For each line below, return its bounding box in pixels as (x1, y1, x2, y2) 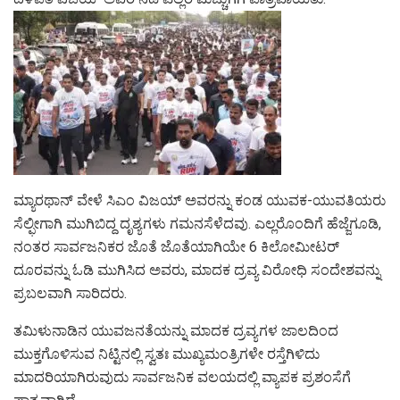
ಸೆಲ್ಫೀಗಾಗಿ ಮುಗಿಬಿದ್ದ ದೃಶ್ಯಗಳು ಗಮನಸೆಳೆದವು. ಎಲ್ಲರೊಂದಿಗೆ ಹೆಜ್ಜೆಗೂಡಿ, (13, 215, 381, 233)
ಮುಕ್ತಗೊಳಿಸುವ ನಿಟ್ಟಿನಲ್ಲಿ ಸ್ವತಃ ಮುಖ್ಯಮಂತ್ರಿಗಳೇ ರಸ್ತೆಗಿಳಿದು (13, 346, 320, 363)
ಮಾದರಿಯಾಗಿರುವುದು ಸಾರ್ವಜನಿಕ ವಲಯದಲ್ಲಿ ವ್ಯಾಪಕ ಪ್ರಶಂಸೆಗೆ (13, 369, 351, 387)
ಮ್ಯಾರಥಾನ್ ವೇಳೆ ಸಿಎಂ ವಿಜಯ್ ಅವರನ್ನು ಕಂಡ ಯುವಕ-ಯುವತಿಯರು (13, 192, 386, 210)
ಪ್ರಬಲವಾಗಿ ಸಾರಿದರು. (13, 285, 127, 303)
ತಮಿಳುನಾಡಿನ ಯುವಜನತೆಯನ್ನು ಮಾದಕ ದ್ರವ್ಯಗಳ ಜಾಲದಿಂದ (13, 322, 338, 340)
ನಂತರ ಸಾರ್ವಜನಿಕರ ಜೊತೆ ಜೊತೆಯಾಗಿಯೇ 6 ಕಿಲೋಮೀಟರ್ (13, 238, 339, 256)
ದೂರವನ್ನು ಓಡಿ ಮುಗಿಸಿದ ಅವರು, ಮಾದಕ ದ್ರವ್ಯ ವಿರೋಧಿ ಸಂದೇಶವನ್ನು (13, 262, 380, 279)
